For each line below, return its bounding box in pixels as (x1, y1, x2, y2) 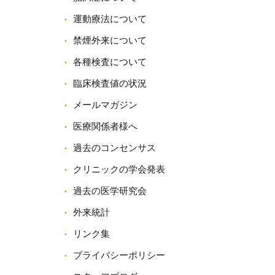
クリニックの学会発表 (73, 164, 165, 174)
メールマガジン (73, 99, 137, 110)
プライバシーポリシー (73, 250, 165, 260)
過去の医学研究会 (73, 185, 147, 196)
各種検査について (73, 56, 147, 67)
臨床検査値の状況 (73, 78, 147, 88)
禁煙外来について (73, 35, 147, 45)
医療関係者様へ (73, 121, 137, 131)
